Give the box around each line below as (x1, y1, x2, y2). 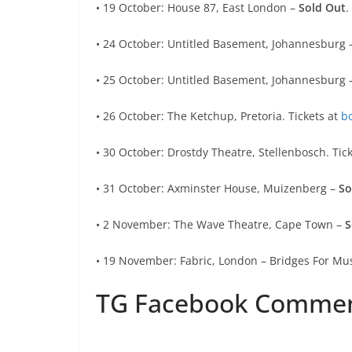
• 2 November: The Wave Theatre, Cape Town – (96, 217, 345, 233)
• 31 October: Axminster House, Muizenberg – (96, 181, 339, 196)
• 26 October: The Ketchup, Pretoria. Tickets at (96, 108, 341, 124)
